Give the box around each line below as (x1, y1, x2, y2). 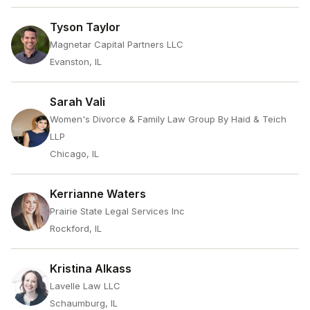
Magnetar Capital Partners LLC (50, 39, 183, 50)
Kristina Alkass (50, 262, 131, 275)
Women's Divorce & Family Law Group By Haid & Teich (50, 113, 286, 125)
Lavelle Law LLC (50, 280, 120, 291)
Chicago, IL (50, 148, 99, 159)
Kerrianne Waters (50, 187, 146, 201)
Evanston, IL (50, 56, 102, 67)
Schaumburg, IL (50, 298, 118, 309)
